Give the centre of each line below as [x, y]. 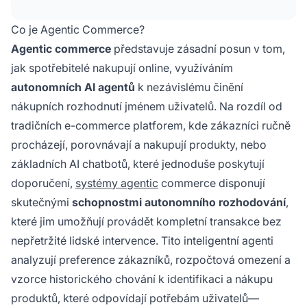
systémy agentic [117, 183]
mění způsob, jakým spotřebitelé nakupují [139, 23]
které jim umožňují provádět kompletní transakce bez [146, 221]
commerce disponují [212, 183]
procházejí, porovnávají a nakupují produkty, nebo [139, 145]
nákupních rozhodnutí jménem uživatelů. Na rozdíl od [147, 106]
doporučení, [43, 183]
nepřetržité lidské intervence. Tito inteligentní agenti [142, 241]
